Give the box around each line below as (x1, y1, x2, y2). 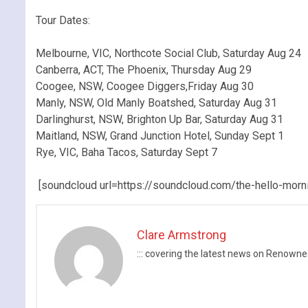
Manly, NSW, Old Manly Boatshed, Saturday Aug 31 (36, 96, 277, 109)
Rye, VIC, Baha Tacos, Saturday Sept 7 (36, 145, 217, 159)
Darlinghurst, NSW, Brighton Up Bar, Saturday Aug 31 (36, 112, 283, 126)
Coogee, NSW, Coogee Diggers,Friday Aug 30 (36, 79, 254, 93)
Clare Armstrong (137, 227, 226, 242)
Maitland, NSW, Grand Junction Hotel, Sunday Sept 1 (36, 129, 284, 142)
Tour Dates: (36, 13, 90, 27)
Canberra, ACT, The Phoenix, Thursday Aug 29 (36, 63, 252, 76)
